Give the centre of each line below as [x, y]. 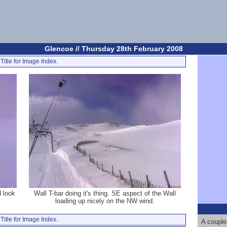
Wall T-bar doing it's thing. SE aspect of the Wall [105, 193]
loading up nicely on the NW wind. [105, 201]
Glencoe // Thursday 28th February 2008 [113, 49]
